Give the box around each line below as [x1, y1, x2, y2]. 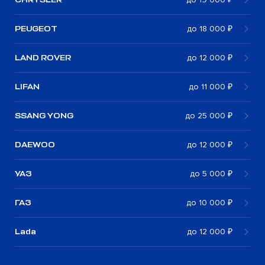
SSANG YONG [15, 110, 73, 121]
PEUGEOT [15, 23, 57, 34]
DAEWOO [15, 139, 55, 150]
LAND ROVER [15, 52, 71, 63]
